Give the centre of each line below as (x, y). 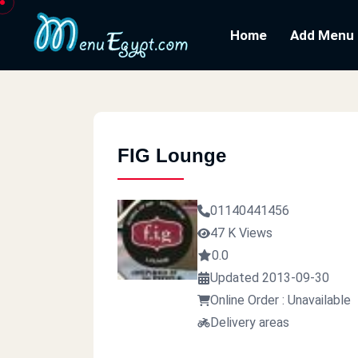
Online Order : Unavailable (280, 300)
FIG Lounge (172, 155)
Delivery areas (250, 322)
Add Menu (322, 35)
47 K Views (241, 233)
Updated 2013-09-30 (270, 278)
